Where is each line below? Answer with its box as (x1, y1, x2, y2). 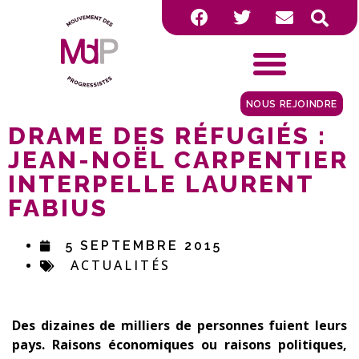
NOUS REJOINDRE (245, 99, 337, 111)
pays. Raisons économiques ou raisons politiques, (12, 336, 347, 354)
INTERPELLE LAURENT (8, 170, 314, 199)
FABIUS (8, 194, 108, 223)
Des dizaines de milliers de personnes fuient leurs (12, 317, 347, 335)
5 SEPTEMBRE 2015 (66, 238, 222, 254)
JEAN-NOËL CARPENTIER (8, 146, 349, 175)
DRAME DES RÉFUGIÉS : (8, 122, 327, 151)
